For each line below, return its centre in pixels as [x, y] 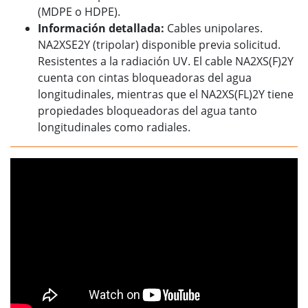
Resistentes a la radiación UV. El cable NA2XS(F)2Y [166, 61]
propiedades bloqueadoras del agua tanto [147, 111]
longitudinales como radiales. [114, 127]
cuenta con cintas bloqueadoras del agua [145, 78]
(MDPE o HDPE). [80, 12]
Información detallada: [102, 28]
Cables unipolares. [215, 28]
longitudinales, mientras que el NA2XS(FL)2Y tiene [166, 94]
